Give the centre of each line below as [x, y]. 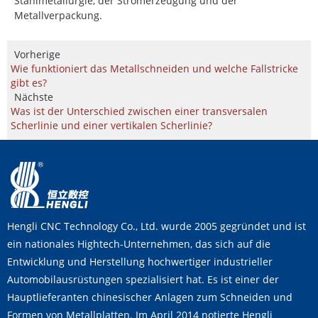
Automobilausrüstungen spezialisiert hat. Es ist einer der [143, 279]
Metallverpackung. [58, 15]
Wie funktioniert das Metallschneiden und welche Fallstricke [154, 68]
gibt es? [29, 83]
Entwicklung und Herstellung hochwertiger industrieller [140, 261]
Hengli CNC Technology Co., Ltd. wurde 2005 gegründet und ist [157, 226]
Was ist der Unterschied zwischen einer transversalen [139, 111]
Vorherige [37, 54]
